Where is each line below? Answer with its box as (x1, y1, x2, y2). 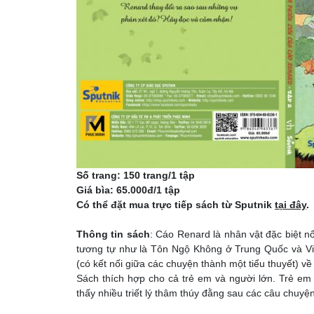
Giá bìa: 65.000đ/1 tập (76, 184, 181, 196)
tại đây (275, 198, 307, 210)
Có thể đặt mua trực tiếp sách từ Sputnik (76, 198, 275, 210)
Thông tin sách (76, 228, 150, 240)
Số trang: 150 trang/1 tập (76, 169, 196, 181)
